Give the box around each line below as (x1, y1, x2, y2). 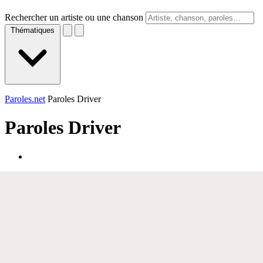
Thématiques (11, 26, 55, 35)
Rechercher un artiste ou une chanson (5, 12, 143, 22)
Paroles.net (5, 94, 45, 104)
